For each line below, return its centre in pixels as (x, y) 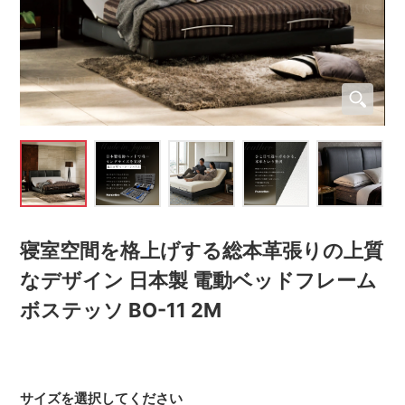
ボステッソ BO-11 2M (121, 310)
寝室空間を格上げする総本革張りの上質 (202, 250)
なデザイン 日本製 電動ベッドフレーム (199, 280)
